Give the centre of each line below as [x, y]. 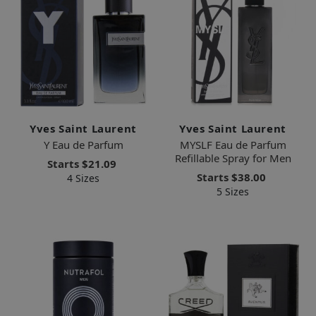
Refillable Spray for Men [233, 158]
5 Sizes [233, 192]
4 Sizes [83, 178]
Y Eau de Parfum [83, 145]
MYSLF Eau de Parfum [233, 145]
